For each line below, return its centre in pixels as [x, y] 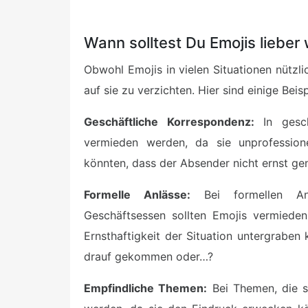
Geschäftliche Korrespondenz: [169, 122]
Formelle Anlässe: [137, 195]
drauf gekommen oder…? [148, 257]
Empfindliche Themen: [146, 288]
